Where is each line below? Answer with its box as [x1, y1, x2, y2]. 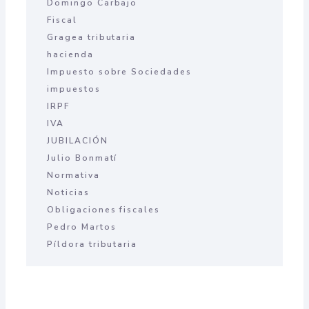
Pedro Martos [47, 221, 117, 232]
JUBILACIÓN [47, 134, 108, 146]
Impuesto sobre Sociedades [47, 66, 192, 77]
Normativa [47, 169, 100, 181]
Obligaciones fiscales [47, 203, 160, 215]
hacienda [47, 48, 94, 60]
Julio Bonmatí [47, 152, 118, 163]
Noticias [47, 186, 90, 198]
